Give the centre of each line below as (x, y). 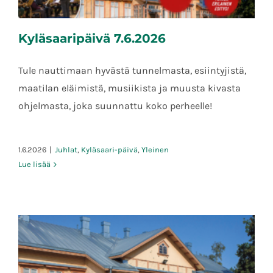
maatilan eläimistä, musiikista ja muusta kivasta (129, 88)
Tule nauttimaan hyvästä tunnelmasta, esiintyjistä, (132, 70)
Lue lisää (34, 164)
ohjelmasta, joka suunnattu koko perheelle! (115, 105)
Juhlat (66, 149)
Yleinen (155, 149)
